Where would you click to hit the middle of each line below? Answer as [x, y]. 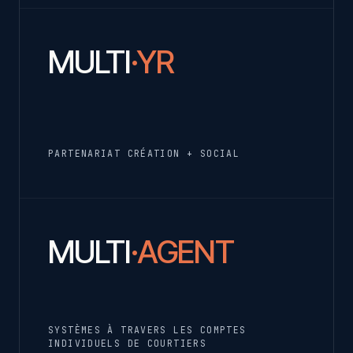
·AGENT [182, 251]
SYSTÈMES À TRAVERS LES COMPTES [147, 329]
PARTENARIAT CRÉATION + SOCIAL [144, 153]
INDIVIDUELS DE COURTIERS [128, 343]
